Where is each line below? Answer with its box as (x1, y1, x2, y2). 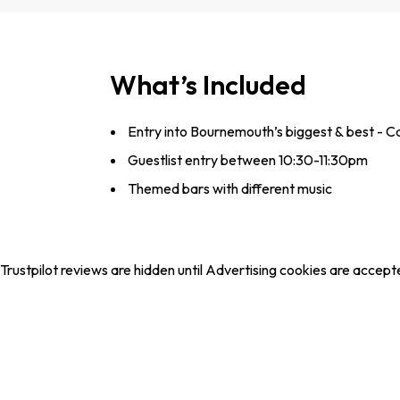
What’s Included (110, 68, 306, 102)
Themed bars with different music (128, 179, 332, 198)
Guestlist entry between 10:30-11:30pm (128, 151, 369, 170)
